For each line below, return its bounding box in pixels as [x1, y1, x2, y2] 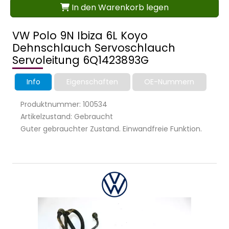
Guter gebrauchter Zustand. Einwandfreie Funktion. [20, 123, 202, 134]
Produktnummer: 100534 [20, 99, 107, 109]
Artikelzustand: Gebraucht [20, 111, 113, 122]
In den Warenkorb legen [70, 1, 169, 13]
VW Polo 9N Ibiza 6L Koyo [12, 28, 148, 43]
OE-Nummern [144, 76, 195, 87]
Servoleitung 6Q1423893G [12, 52, 149, 67]
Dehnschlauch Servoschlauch [12, 40, 175, 55]
